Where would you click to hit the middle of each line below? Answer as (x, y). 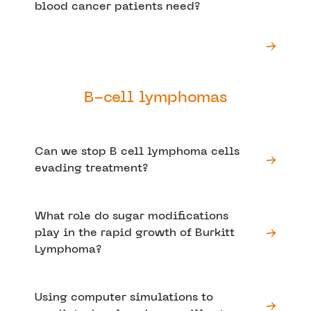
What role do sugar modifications (132, 216)
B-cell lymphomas (155, 98)
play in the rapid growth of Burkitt (135, 233)
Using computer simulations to (124, 297)
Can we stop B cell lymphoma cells (137, 152)
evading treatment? (91, 168)
